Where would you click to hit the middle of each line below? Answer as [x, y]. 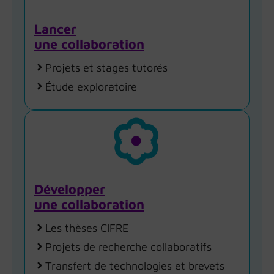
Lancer [55, 28]
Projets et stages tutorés [106, 67]
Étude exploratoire [91, 86]
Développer [70, 189]
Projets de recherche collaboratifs [128, 246]
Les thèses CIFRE [87, 228]
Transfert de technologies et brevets [135, 265]
